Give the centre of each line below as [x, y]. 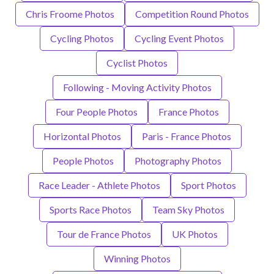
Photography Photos [178, 161]
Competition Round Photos [192, 14]
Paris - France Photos [186, 136]
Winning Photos [137, 259]
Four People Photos [96, 112]
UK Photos [194, 234]
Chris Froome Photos [70, 14]
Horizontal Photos [82, 136]
